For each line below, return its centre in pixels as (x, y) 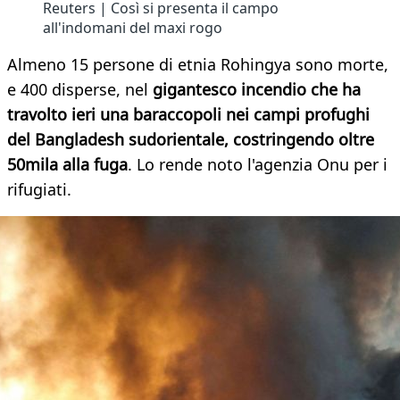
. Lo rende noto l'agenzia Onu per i (258, 165)
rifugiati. (39, 190)
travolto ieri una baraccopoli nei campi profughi (188, 115)
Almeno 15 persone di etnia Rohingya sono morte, (198, 65)
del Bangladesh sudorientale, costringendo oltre (191, 140)
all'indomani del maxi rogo (133, 28)
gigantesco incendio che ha (257, 90)
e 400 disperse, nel (80, 90)
